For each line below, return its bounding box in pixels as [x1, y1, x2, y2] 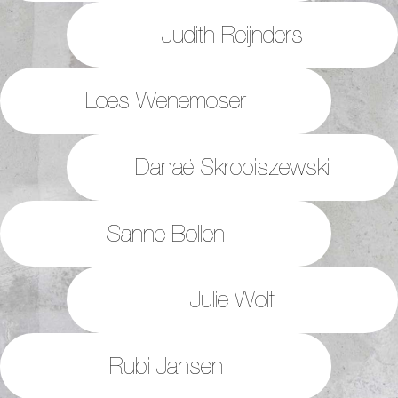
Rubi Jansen [108, 352, 223, 378]
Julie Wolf [190, 286, 275, 313]
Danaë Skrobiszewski [134, 153, 330, 179]
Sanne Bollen [107, 219, 226, 246]
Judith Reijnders [161, 20, 303, 47]
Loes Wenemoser [85, 87, 247, 114]
